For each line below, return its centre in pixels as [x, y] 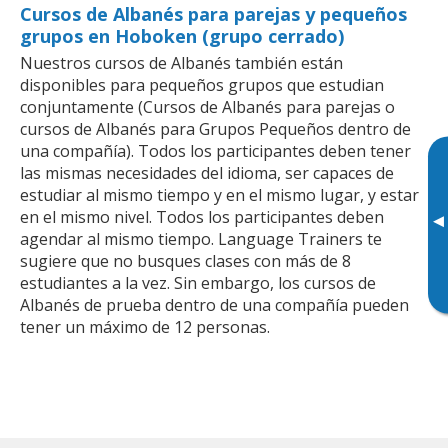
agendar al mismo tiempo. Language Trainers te [201, 238]
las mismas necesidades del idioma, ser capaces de [207, 172]
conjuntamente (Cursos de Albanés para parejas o [207, 106]
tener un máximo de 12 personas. [145, 326]
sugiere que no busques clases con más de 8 [185, 260]
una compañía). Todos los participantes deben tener [215, 150]
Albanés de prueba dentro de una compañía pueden [214, 304]
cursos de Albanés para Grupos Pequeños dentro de [215, 128]
